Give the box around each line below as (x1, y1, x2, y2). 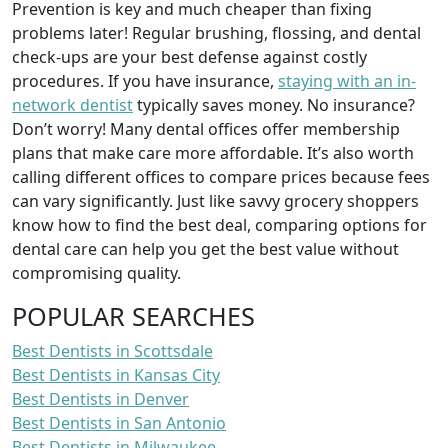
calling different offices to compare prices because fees (12, 165, 430, 188)
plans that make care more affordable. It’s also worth (12, 141, 414, 164)
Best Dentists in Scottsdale (12, 339, 213, 362)
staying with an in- (278, 69, 416, 92)
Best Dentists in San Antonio (12, 411, 226, 434)
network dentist (12, 93, 133, 116)
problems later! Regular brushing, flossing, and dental (12, 21, 421, 44)
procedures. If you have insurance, (12, 69, 278, 92)
